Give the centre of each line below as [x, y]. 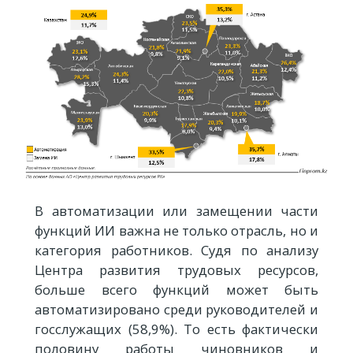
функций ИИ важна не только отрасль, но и [176, 230]
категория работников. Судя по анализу [176, 250]
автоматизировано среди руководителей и [176, 309]
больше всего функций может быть [176, 289]
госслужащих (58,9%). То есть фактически [176, 329]
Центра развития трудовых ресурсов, [176, 269]
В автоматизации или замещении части [176, 210]
